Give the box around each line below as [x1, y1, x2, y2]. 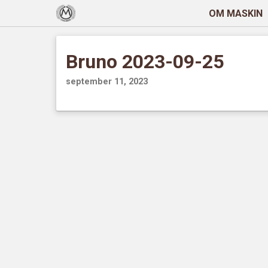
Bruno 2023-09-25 [66, 50, 224, 73]
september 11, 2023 [66, 76, 148, 87]
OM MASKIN [208, 7, 263, 19]
